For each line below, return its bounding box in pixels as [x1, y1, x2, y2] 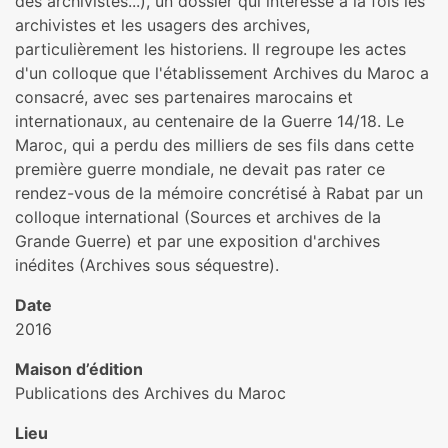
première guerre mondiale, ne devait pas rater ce [15, 159, 385, 179]
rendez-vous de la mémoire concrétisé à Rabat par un [15, 183, 423, 203]
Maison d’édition [15, 359, 143, 379]
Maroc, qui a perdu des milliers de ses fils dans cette [15, 135, 414, 155]
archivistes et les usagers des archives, [15, 15, 310, 35]
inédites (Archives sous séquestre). [15, 255, 279, 275]
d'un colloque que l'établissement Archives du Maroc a [15, 63, 429, 83]
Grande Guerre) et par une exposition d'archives [15, 231, 380, 251]
